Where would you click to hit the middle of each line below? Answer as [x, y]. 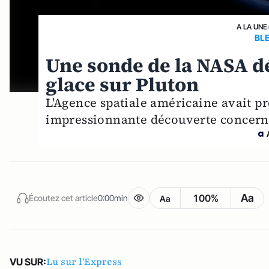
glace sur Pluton [122, 85]
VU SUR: [28, 262]
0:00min [113, 198]
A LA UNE [252, 27]
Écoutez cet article [63, 198]
